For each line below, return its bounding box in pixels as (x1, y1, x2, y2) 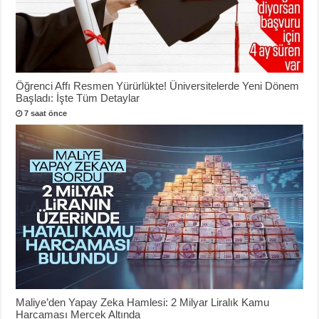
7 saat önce (24, 109, 68, 118)
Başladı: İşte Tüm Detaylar (16, 92, 140, 105)
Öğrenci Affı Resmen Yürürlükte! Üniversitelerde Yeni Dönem (16, 80, 300, 93)
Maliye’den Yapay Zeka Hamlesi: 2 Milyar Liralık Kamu (16, 296, 270, 308)
